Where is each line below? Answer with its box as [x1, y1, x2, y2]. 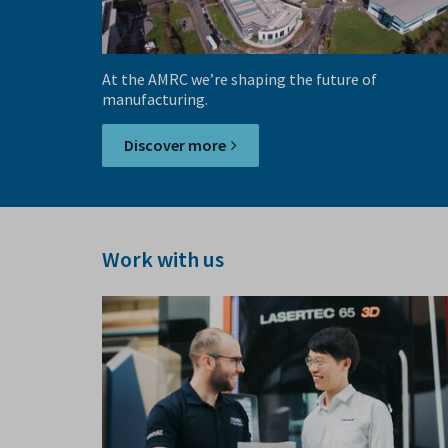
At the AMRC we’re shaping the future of [102, 69, 377, 90]
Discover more [124, 135, 226, 156]
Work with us [102, 245, 224, 274]
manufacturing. [102, 89, 208, 110]
